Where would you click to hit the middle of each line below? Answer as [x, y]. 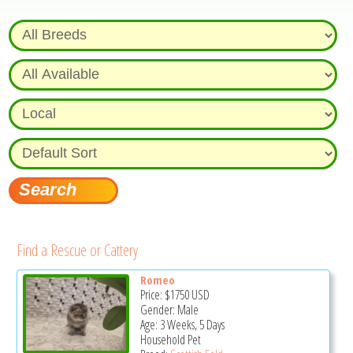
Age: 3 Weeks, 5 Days [182, 324]
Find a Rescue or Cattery [78, 250]
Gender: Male [169, 309]
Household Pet [170, 339]
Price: [152, 294]
